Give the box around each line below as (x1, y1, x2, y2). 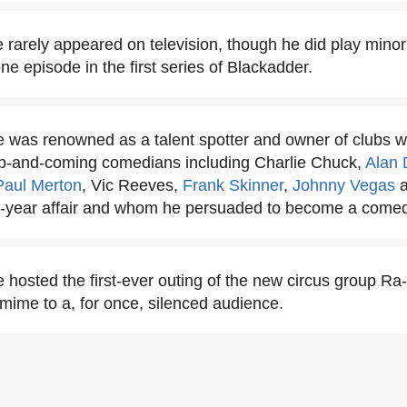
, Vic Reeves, (82, 176, 183, 194)
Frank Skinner (183, 176, 283, 194)
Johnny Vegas (293, 176, 395, 194)
